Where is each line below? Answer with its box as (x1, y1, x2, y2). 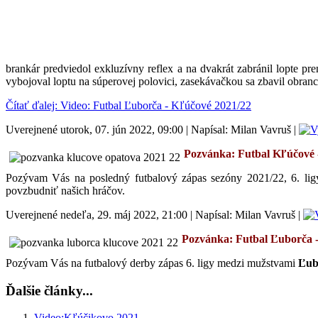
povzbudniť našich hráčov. (6, 184, 125, 197)
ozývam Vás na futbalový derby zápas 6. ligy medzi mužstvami (12, 256, 298, 269)
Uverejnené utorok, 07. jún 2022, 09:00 (6, 123, 183, 136)
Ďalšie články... (6, 283, 93, 298)
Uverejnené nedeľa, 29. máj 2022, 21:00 (6, 208, 187, 221)
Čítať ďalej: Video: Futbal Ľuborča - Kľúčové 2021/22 (6, 99, 251, 111)
